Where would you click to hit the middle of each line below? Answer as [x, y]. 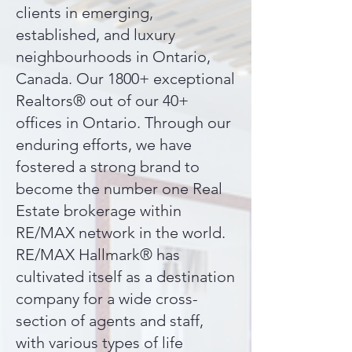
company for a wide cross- [107, 299]
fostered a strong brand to [108, 167]
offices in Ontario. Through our [123, 123]
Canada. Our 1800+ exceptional [125, 79]
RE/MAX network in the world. [121, 233]
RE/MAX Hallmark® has [98, 255]
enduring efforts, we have [104, 145]
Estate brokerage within [99, 211]
